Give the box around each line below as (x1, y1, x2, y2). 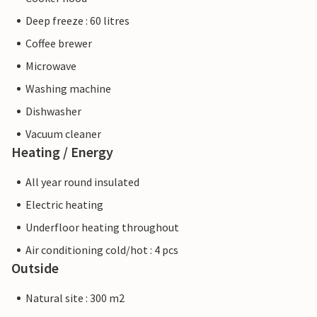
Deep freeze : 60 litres (25, 13, 129, 28)
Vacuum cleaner (25, 127, 101, 142)
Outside (11, 259, 59, 277)
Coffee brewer (25, 36, 92, 51)
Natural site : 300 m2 (25, 291, 125, 306)
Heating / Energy (11, 143, 113, 161)
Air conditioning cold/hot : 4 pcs (25, 243, 178, 258)
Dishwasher (25, 104, 81, 119)
